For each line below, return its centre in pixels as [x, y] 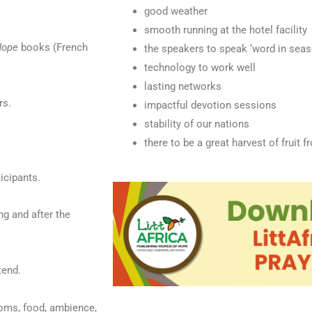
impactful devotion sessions [210, 105]
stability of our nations [197, 124]
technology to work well [200, 67]
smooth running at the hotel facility [226, 30]
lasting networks [183, 86]
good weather [176, 11]
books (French [53, 47]
